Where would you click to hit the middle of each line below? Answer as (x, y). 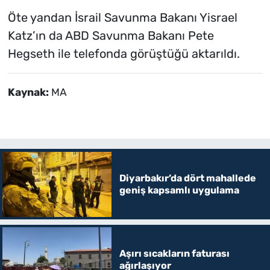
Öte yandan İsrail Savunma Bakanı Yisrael (122, 17)
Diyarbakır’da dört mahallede (187, 178)
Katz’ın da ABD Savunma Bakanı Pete (111, 35)
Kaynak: (29, 92)
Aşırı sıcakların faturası (174, 254)
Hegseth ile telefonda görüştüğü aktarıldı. (124, 53)
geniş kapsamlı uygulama (179, 190)
